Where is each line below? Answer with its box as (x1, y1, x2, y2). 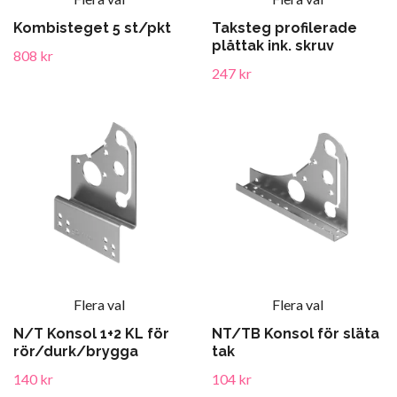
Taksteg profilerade (212, 19, 357, 36)
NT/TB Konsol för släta (212, 325, 379, 342)
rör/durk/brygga (13, 343, 138, 360)
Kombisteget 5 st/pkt (13, 19, 171, 36)
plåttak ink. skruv (212, 37, 334, 54)
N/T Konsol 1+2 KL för (13, 325, 169, 342)
